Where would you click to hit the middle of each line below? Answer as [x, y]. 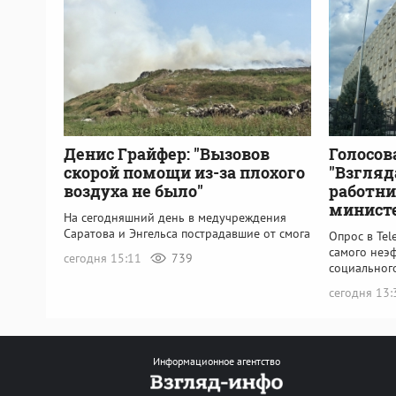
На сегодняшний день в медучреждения [175, 217]
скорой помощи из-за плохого [184, 172]
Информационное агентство [217, 361]
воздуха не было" [133, 190]
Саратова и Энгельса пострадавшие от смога [187, 233]
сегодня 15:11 [104, 258]
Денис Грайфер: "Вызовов [167, 153]
